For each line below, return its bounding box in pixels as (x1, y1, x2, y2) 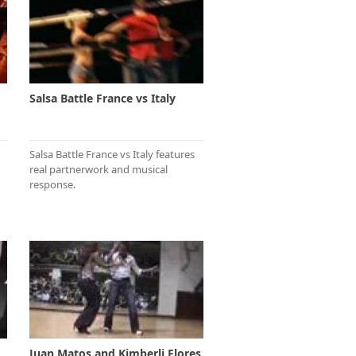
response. (29, 176, 75, 192)
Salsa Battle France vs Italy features (29, 146, 195, 161)
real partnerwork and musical (29, 161, 168, 176)
